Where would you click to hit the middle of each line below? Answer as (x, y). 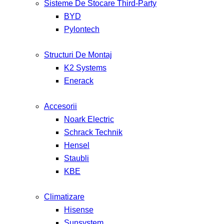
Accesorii (60, 106)
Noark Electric (89, 119)
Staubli (76, 158)
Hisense (79, 210)
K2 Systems (85, 67)
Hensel (77, 145)
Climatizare (64, 197)
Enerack (79, 80)
